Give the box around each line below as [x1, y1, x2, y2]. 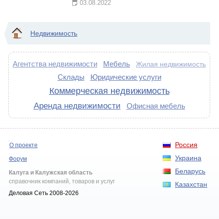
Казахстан [175, 180, 207, 188]
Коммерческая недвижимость [49, 86, 170, 96]
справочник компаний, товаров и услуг [9, 178, 115, 185]
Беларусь [175, 167, 205, 175]
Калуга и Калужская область [9, 169, 92, 176]
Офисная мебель [126, 102, 185, 110]
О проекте [9, 142, 38, 149]
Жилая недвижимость [136, 61, 206, 68]
